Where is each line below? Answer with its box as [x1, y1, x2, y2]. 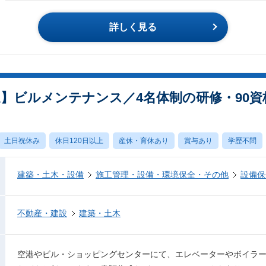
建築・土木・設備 [17, 170, 84, 179]
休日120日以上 [55, 137, 103, 145]
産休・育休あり [119, 137, 169, 145]
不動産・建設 [17, 208, 67, 218]
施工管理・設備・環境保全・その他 [96, 170, 229, 179]
